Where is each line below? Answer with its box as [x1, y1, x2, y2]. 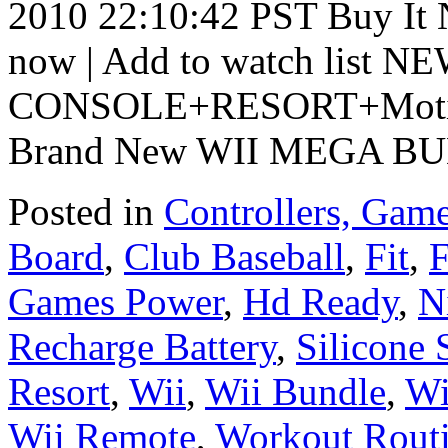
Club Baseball [124, 234, 345, 278]
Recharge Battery [8, 324, 276, 368]
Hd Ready [243, 279, 398, 323]
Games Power [8, 279, 223, 323]
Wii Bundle [205, 369, 386, 413]
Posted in [8, 189, 154, 233]
